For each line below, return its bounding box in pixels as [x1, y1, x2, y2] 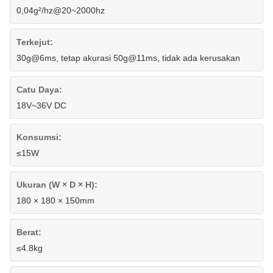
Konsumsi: [16, 132, 62, 143]
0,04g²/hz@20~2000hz [16, 5, 105, 16]
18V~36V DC [16, 101, 66, 111]
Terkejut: [16, 37, 53, 48]
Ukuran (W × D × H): [16, 180, 97, 190]
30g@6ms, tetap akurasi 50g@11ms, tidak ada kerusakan [16, 53, 240, 63]
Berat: [16, 227, 41, 238]
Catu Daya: [16, 85, 62, 95]
